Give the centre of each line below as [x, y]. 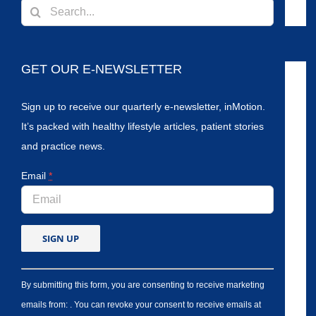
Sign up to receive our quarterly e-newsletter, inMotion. [143, 106]
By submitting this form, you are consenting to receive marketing [143, 284]
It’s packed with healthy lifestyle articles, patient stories [142, 126]
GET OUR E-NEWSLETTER [102, 69]
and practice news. [63, 146]
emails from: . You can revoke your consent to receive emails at [141, 304]
